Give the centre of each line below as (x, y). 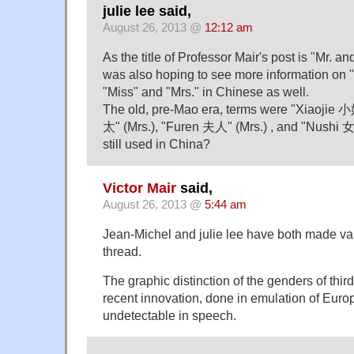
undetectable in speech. (169, 316)
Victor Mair (139, 188)
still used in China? (156, 143)
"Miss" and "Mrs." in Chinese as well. (206, 91)
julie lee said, (147, 11)
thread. (122, 252)
